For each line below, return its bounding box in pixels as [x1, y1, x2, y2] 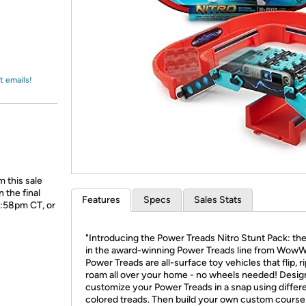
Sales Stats [194, 194, 242, 206]
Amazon [26, 17, 62, 29]
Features [82, 194, 120, 206]
